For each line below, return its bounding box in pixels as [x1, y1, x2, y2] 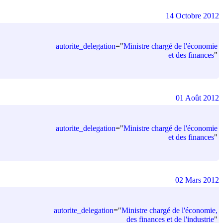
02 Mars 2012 [175, 175, 219, 184]
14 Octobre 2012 [166, 11, 219, 20]
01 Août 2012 [176, 93, 219, 102]
